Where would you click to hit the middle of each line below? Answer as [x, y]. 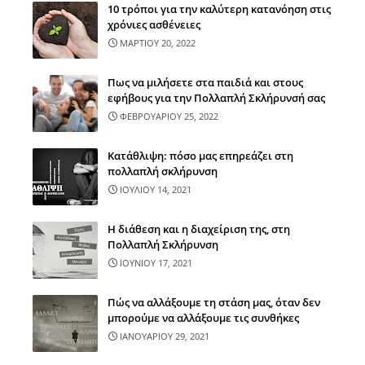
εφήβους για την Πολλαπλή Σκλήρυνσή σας [216, 98]
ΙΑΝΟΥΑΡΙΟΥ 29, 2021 [165, 336]
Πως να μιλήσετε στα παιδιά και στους [205, 82]
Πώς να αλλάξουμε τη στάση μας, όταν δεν [214, 302]
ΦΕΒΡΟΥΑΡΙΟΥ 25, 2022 [169, 116]
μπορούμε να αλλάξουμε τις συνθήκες [203, 318]
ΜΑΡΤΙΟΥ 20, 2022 [158, 43]
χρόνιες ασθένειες [154, 24]
